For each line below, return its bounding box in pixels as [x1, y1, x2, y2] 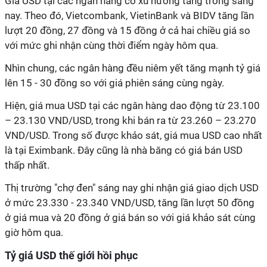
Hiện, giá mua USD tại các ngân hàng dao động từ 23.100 [5, 100, 260, 111]
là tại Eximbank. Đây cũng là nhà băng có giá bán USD [5, 144, 243, 156]
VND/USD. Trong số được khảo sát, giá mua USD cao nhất [5, 129, 262, 141]
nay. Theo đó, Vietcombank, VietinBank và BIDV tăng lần [5, 10, 254, 21]
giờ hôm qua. [5, 226, 68, 238]
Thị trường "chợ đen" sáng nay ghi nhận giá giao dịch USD [5, 182, 259, 194]
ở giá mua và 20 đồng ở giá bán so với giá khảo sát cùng [5, 212, 256, 223]
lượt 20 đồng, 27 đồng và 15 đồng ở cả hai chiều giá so [5, 24, 250, 36]
